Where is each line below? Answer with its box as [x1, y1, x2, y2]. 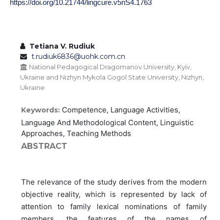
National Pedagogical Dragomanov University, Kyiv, [27, 63, 192, 71]
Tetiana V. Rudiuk [27, 42, 95, 51]
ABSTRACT [21, 141, 67, 151]
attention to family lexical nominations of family [21, 202, 207, 211]
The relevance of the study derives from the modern [21, 177, 207, 187]
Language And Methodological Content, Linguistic [21, 118, 193, 127]
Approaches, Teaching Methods [21, 129, 131, 138]
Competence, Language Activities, [61, 105, 180, 114]
